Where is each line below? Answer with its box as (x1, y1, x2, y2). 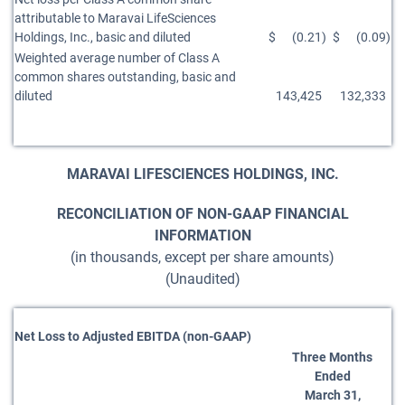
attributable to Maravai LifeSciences (14, 11, 216, 25)
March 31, (304, 388, 361, 402)
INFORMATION (154, 227, 251, 244)
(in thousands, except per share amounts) (71, 249, 334, 266)
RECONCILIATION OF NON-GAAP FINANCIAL (56, 205, 349, 222)
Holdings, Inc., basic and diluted (14, 30, 191, 44)
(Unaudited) (165, 270, 240, 287)
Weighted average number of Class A (14, 51, 220, 65)
